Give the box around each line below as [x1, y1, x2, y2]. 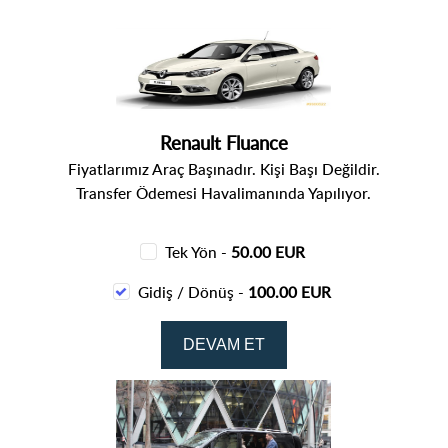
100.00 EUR [248, 281, 332, 303]
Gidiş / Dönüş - [138, 281, 249, 303]
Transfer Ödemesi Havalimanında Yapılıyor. [76, 182, 372, 204]
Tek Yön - [164, 241, 231, 263]
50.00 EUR [230, 241, 305, 263]
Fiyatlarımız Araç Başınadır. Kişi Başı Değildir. [67, 158, 380, 180]
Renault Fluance [159, 130, 288, 156]
